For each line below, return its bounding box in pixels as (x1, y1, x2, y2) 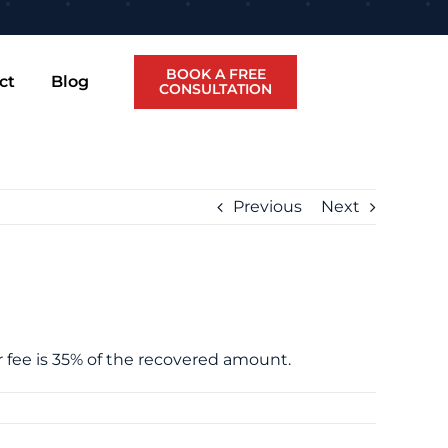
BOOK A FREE (165, 65, 266, 83)
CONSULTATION (159, 80, 273, 98)
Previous (233, 197, 302, 216)
